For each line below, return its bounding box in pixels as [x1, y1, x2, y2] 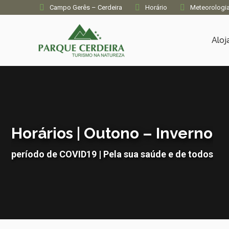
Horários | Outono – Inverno [11, 124, 213, 142]
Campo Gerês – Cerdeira [50, 4, 122, 11]
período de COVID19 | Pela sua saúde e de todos [11, 149, 213, 159]
